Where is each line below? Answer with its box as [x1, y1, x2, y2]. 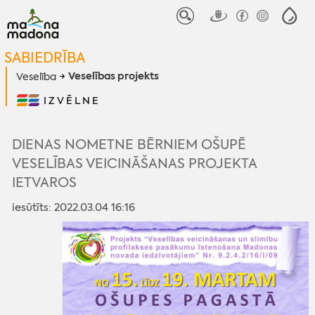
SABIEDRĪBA [4, 47, 85, 67]
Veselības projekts [68, 70, 160, 84]
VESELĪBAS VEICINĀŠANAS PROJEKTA [12, 154, 257, 172]
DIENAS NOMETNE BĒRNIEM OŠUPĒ [12, 135, 247, 153]
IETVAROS [12, 173, 77, 191]
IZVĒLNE [43, 94, 101, 107]
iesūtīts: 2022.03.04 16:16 [12, 200, 136, 214]
